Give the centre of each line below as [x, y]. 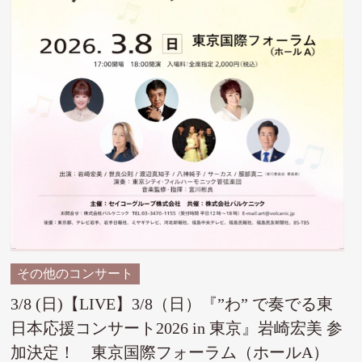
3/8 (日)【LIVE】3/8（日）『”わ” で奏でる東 [172, 303]
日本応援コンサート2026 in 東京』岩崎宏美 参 [177, 328]
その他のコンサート [76, 274]
